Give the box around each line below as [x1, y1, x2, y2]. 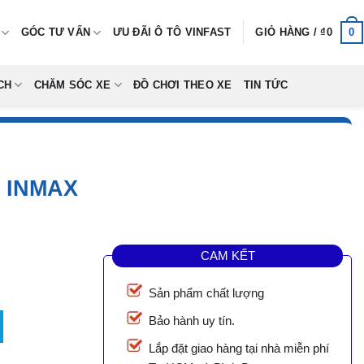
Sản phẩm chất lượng [149, 286, 264, 301]
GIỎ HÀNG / [255, 26, 321, 38]
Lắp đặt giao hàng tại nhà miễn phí [149, 341, 329, 356]
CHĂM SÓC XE [33, 79, 111, 91]
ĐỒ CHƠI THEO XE [132, 79, 232, 91]
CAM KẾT [200, 248, 255, 262]
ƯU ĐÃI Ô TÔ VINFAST [112, 26, 232, 38]
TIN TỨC [243, 79, 288, 91]
